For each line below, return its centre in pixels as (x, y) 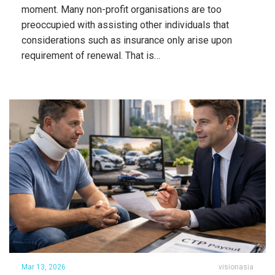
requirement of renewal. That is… (91, 56)
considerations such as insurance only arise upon (127, 40)
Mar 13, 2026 (44, 267)
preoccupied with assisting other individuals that (125, 25)
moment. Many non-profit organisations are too (122, 10)
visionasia (236, 267)
